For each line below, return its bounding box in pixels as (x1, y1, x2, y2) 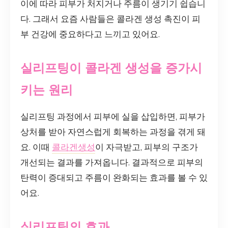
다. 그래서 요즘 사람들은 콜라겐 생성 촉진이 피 (20, 13, 201, 25)
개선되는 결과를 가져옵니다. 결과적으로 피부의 (20, 157, 203, 169)
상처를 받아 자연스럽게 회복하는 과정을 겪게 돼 (20, 126, 206, 138)
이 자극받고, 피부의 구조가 (95, 141, 198, 154)
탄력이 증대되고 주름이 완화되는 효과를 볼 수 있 (20, 172, 208, 184)
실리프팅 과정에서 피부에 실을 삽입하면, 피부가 (20, 111, 205, 123)
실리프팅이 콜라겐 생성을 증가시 (20, 60, 202, 76)
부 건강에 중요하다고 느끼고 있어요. (20, 28, 160, 40)
